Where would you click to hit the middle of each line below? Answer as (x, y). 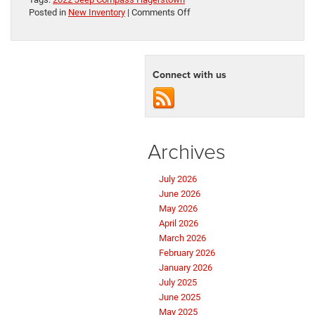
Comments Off (161, 13)
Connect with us (189, 75)
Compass (209, 101)
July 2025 (178, 283)
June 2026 (180, 194)
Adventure (210, 37)
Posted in (49, 13)
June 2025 (180, 297)
